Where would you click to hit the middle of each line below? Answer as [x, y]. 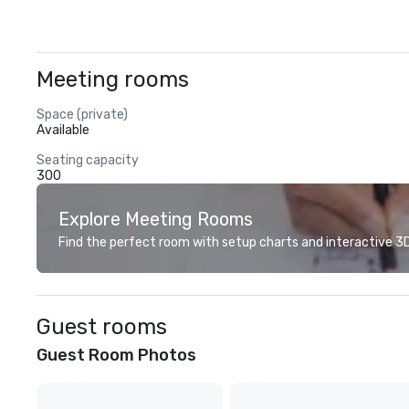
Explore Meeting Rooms [156, 219]
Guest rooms [102, 327]
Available [63, 130]
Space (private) [82, 115]
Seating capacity [88, 160]
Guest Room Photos [116, 355]
